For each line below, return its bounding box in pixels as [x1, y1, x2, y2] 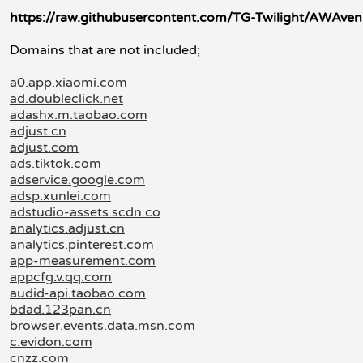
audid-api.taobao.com [10, 285, 146, 301]
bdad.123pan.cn [10, 301, 111, 318]
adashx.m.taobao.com [10, 107, 147, 123]
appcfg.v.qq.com [10, 269, 112, 285]
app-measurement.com [10, 253, 156, 269]
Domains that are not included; [10, 42, 200, 58]
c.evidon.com [10, 334, 92, 350]
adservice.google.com [10, 172, 145, 188]
